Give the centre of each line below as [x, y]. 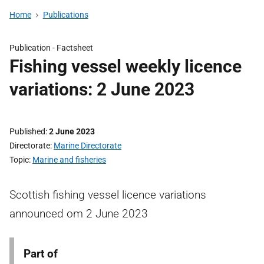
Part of [41, 254]
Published [27, 131]
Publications [65, 15]
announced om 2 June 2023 [79, 214]
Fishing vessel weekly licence [126, 66]
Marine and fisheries [69, 160]
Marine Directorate [88, 146]
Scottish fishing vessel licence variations [108, 195]
